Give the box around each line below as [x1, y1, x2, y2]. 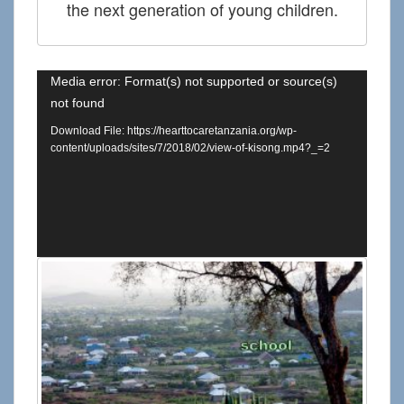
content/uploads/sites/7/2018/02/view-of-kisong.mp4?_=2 [50, 142, 330, 154]
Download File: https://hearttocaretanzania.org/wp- [50, 125, 297, 137]
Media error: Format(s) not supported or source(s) [50, 74, 337, 89]
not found [50, 96, 105, 111]
